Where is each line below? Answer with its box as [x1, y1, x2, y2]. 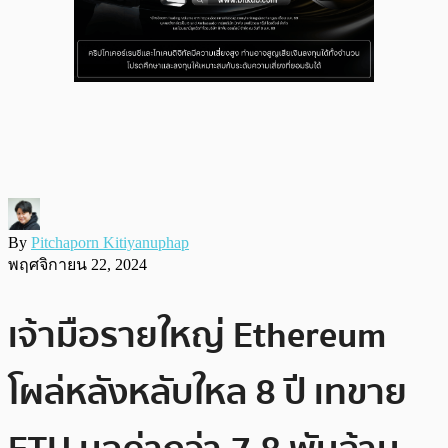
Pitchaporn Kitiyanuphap [31, 233, 189, 251]
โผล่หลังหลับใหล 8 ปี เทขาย [8, 363, 407, 421]
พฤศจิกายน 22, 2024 [8, 255, 147, 273]
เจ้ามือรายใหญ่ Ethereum [8, 306, 386, 364]
